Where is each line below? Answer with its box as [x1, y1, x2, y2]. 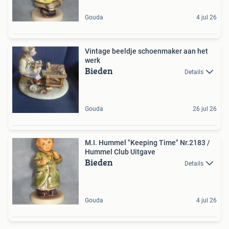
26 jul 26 [193, 105, 217, 112]
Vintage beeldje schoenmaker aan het [85, 47, 208, 55]
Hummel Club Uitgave [85, 147, 155, 156]
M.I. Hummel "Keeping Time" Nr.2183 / [85, 138, 210, 147]
